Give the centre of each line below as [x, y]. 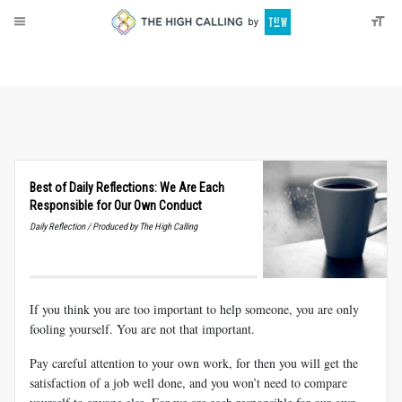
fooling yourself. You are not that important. [142, 328]
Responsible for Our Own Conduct [116, 205]
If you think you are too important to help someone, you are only [194, 309]
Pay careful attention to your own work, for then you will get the [194, 363]
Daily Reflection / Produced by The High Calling [114, 227]
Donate [73, 59]
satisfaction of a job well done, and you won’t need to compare [188, 382]
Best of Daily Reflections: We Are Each [127, 188]
